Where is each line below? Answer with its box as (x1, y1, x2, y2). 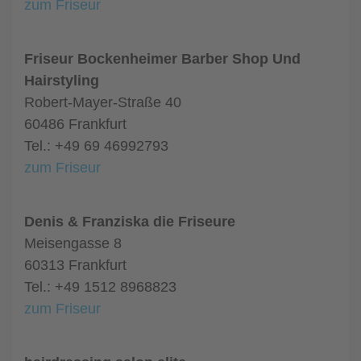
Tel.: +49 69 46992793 (24, 138, 168, 154)
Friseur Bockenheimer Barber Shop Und (24, 51, 301, 67)
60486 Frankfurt (24, 116, 127, 132)
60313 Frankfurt (24, 257, 127, 273)
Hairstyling (24, 73, 99, 89)
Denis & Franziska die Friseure (24, 214, 235, 230)
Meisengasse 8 (24, 235, 122, 251)
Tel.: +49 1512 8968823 (24, 279, 176, 295)
